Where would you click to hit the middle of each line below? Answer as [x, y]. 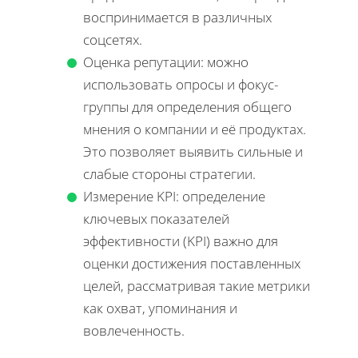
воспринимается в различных [177, 18]
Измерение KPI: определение [174, 197]
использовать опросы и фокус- [181, 85]
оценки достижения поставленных [192, 264]
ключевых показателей [156, 219]
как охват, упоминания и [160, 308]
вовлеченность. [134, 331]
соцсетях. [113, 40]
